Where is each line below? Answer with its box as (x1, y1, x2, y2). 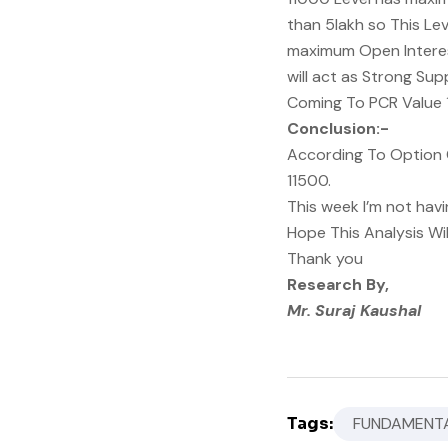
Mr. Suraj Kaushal (287, 300, 421, 321)
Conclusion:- (287, 118, 389, 139)
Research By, (287, 274, 389, 295)
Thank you (287, 248, 363, 269)
